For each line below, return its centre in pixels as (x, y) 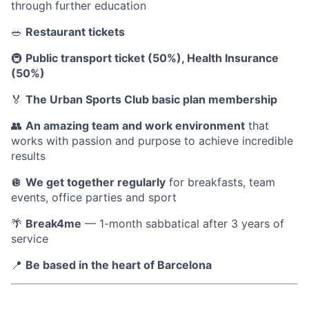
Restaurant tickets (75, 32)
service (30, 239)
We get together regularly (96, 182)
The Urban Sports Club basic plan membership (151, 100)
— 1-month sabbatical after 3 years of (183, 224)
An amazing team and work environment (135, 126)
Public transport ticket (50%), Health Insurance (152, 58)
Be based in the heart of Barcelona (119, 265)
